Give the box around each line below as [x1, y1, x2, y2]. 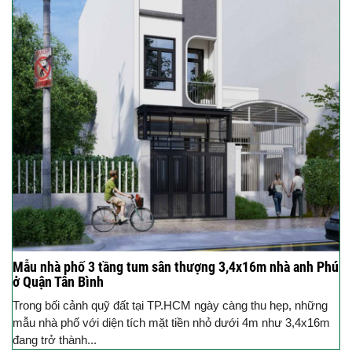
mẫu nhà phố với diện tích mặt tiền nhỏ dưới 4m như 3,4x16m [13, 316, 330, 330]
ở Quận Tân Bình [13, 273, 104, 291]
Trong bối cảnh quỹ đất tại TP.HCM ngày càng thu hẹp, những [13, 299, 328, 313]
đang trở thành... [13, 333, 97, 347]
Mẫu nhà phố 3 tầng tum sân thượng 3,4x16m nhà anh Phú [13, 258, 339, 276]
